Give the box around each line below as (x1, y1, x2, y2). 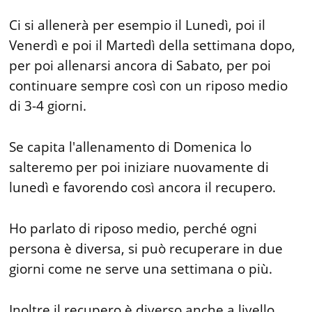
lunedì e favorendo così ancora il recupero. (9, 178, 276, 196)
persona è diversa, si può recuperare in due (9, 239, 283, 258)
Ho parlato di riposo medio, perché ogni (9, 219, 258, 237)
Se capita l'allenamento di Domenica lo (9, 137, 252, 156)
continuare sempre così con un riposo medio (9, 76, 288, 95)
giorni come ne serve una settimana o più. (9, 259, 273, 278)
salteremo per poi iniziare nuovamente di (9, 157, 270, 176)
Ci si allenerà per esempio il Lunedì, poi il (9, 15, 266, 34)
